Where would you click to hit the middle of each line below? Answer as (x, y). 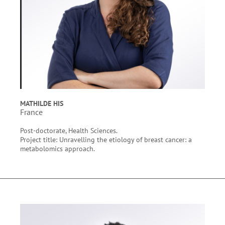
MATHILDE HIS (42, 103)
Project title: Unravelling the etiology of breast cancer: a (106, 139)
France (31, 112)
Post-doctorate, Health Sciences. (69, 130)
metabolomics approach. (58, 148)
